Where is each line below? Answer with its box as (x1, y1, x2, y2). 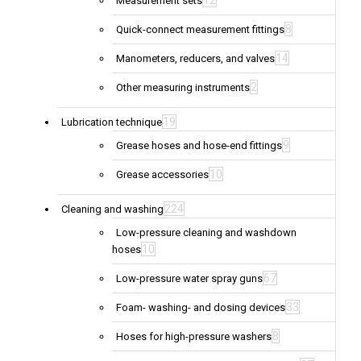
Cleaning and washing (61, 203, 164, 216)
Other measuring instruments (116, 81, 250, 94)
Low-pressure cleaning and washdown (116, 226, 297, 239)
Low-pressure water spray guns (116, 272, 263, 285)
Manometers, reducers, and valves (116, 52, 275, 65)
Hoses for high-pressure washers (116, 330, 272, 343)
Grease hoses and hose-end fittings (116, 139, 282, 152)
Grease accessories (116, 168, 209, 181)
